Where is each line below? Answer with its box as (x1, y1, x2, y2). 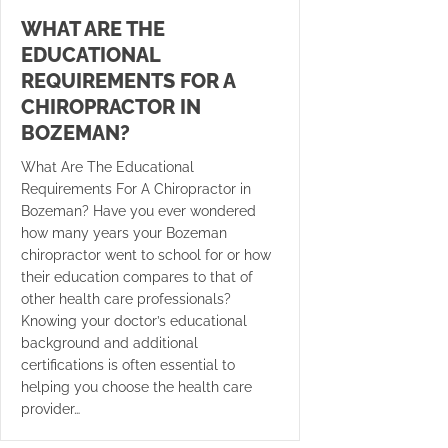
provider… (21, 401, 80, 417)
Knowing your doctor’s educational (21, 313, 247, 329)
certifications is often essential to (21, 357, 235, 373)
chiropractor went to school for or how (21, 247, 271, 263)
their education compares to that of (21, 269, 253, 285)
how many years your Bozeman (21, 225, 227, 241)
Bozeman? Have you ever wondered (21, 203, 256, 219)
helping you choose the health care (21, 379, 252, 395)
